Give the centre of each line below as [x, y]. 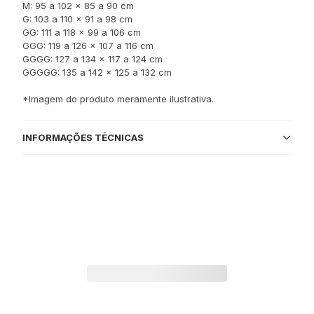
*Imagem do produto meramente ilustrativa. [118, 99]
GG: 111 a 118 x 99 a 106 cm [82, 32]
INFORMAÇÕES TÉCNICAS [83, 137]
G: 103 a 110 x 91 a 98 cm [77, 19]
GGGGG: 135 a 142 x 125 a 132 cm [97, 72]
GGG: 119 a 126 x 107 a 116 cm [88, 46]
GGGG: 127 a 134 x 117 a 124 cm [93, 59]
